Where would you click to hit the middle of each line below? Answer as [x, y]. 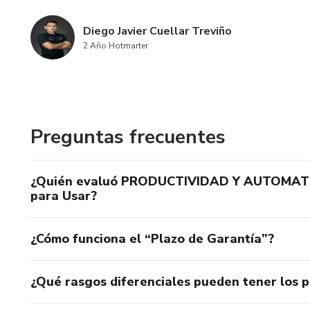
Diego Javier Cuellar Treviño [157, 31]
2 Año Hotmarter [116, 46]
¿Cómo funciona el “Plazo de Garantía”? [152, 239]
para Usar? [64, 196]
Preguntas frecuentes [128, 137]
